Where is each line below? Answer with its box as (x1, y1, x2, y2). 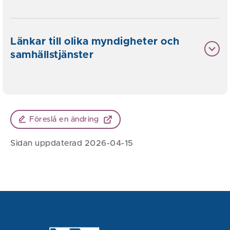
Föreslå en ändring (29, 116, 99, 123)
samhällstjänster (10, 50, 93, 60)
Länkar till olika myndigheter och (10, 36, 180, 47)
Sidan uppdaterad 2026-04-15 (10, 139, 133, 147)
